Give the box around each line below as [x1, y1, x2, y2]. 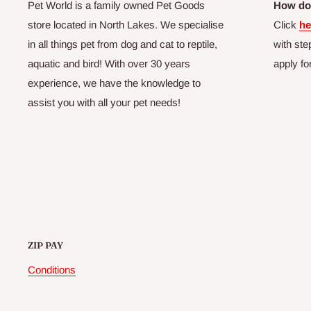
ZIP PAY [28, 239, 63, 251]
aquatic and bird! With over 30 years [28, 58, 190, 70]
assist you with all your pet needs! [28, 96, 180, 109]
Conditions [28, 264, 76, 276]
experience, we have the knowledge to [28, 77, 201, 90]
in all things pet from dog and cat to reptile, [28, 38, 217, 51]
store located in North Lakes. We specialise [28, 19, 224, 31]
